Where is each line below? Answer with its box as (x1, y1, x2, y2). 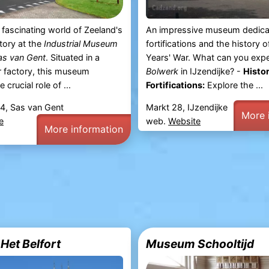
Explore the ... (205, 79, 264, 90)
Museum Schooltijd (146, 236, 255, 251)
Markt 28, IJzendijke (146, 101, 228, 112)
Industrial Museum (43, 38, 118, 49)
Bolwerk (146, 65, 179, 76)
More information (44, 122, 123, 135)
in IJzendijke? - (178, 65, 244, 76)
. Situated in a (45, 52, 100, 62)
